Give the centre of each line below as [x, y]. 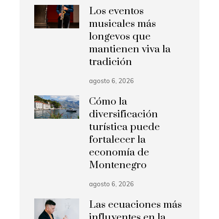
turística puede [125, 127]
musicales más [123, 24]
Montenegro [118, 165]
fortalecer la [118, 140]
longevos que [120, 36]
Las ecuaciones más [136, 205]
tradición [111, 62]
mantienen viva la [130, 49]
